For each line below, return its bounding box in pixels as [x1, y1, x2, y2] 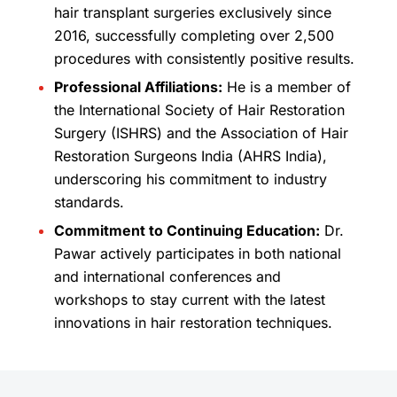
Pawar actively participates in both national [53, 244, 341, 262]
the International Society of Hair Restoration [53, 100, 345, 119]
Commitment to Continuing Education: [53, 221, 320, 239]
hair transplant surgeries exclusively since [53, 3, 331, 21]
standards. [53, 192, 124, 211]
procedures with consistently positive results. [53, 49, 354, 67]
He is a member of [222, 77, 351, 96]
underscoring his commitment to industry [53, 169, 327, 188]
